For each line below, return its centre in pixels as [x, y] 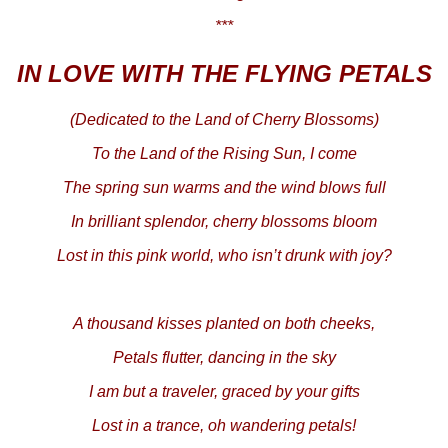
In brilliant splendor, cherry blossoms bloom [224, 221]
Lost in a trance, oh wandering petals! [224, 425]
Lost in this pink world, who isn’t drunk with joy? [224, 255]
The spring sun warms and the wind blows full [224, 187]
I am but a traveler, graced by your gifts [224, 391]
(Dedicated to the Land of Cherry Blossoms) [224, 119]
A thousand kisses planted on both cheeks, [224, 323]
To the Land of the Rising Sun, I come [224, 153]
